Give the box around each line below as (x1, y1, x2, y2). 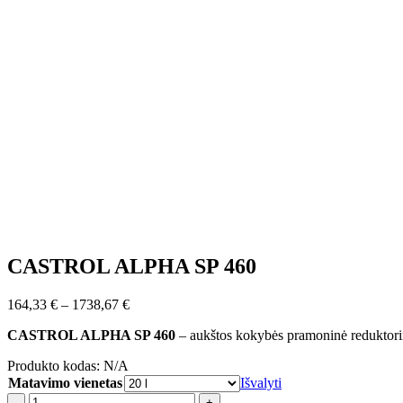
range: (129, 311, 164, 327)
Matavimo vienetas (8, 374, 122, 390)
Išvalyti (240, 374, 282, 390)
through (129, 344, 173, 360)
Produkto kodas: (7, 357, 103, 373)
